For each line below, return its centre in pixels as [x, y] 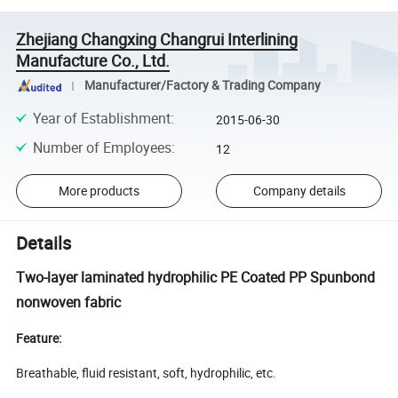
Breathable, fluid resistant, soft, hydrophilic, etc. [148, 372]
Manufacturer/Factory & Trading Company [202, 86]
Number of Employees [102, 147]
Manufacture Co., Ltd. [93, 60]
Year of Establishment [101, 119]
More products [99, 191]
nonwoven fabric [69, 302]
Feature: [39, 338]
